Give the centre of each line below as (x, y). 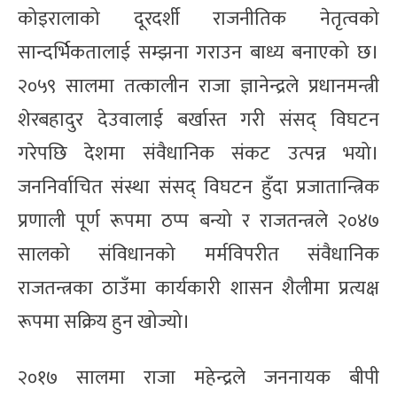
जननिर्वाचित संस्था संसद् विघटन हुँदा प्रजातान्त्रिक (198, 187)
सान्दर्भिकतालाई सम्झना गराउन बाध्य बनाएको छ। (198, 52)
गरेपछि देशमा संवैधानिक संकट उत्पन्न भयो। (198, 153)
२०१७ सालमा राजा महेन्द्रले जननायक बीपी (198, 378)
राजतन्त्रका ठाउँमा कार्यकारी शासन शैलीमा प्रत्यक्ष (198, 288)
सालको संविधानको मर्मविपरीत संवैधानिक (198, 254)
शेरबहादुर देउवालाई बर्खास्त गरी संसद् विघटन (198, 120)
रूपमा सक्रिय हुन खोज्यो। (104, 322)
